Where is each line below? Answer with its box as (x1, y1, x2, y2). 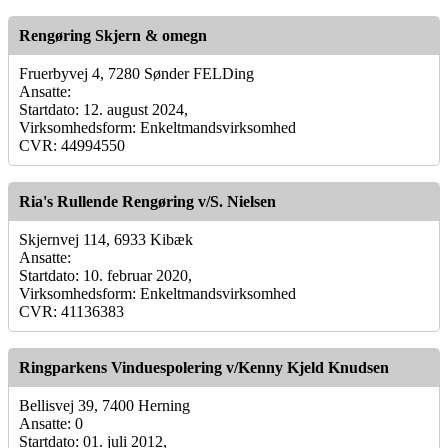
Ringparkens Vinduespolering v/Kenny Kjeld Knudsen (19, 358, 389, 376)
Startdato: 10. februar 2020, (19, 266, 192, 284)
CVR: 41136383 (19, 302, 124, 320)
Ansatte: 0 (19, 414, 83, 432)
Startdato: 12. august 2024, (19, 100, 188, 118)
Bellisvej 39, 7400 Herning (19, 396, 190, 414)
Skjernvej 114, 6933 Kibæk (19, 230, 193, 248)
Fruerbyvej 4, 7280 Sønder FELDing (19, 64, 254, 82)
